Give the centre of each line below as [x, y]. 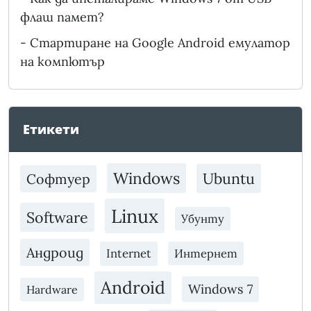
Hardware [52, 290]
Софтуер [58, 179]
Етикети [51, 129]
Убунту [203, 219]
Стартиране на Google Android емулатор [160, 43]
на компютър [62, 62]
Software [57, 218]
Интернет [206, 254]
